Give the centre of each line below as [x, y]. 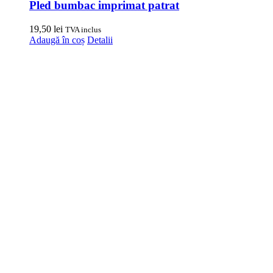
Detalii [100, 40]
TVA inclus [83, 30]
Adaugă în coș [57, 40]
